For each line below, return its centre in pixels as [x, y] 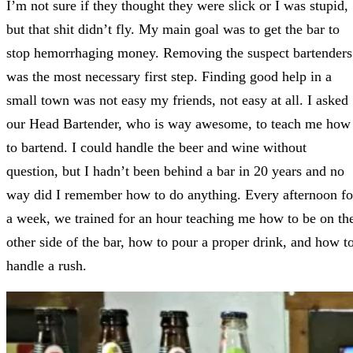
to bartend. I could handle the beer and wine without [156, 148]
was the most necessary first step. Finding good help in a [169, 77]
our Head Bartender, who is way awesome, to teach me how [178, 124]
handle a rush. [46, 266]
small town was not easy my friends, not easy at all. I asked [177, 100]
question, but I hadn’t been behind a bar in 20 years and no [175, 171]
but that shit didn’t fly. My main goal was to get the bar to [173, 30]
